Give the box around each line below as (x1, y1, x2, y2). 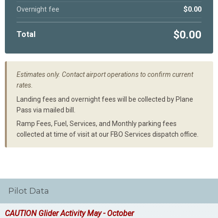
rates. (17, 81, 33, 90)
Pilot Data (8, 186, 49, 196)
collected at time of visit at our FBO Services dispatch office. (17, 130, 199, 139)
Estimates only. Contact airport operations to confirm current (17, 71, 193, 79)
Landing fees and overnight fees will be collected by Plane (17, 95, 193, 103)
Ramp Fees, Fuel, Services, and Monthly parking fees (17, 120, 177, 128)
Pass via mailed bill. (17, 106, 75, 114)
